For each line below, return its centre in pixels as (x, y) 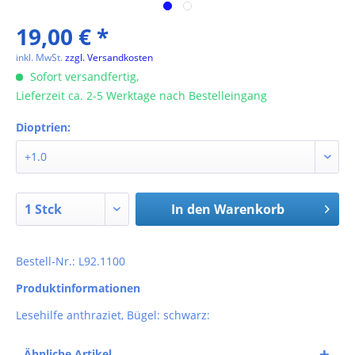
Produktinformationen (78, 288)
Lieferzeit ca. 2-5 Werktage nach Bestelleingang (141, 95)
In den (191, 209)
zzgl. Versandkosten (109, 57)
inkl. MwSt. (40, 57)
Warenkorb (249, 209)
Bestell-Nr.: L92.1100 (71, 261)
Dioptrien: (43, 127)
